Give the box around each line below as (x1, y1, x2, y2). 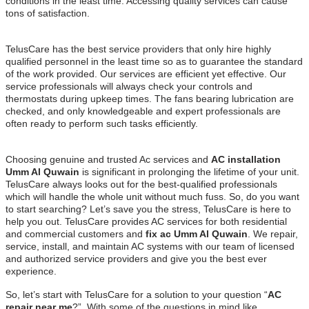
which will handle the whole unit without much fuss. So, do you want (6, 190, 299, 202)
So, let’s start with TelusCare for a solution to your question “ (6, 288, 268, 300)
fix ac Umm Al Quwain (146, 228, 248, 239)
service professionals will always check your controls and (6, 80, 252, 92)
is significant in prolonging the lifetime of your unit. (79, 166, 299, 177)
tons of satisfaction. (6, 7, 90, 19)
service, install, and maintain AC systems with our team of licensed (6, 240, 295, 252)
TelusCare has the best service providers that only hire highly (6, 43, 271, 54)
